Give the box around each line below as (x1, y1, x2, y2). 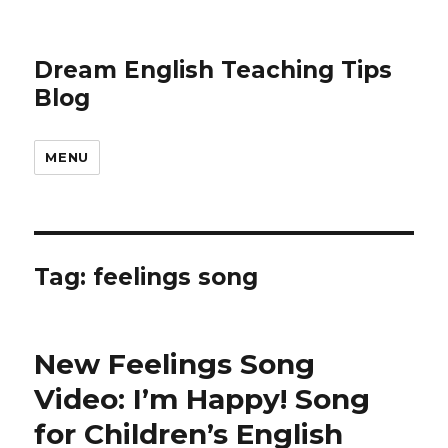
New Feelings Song (34, 347, 316, 381)
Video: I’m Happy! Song (34, 382, 371, 416)
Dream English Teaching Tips (34, 56, 393, 84)
